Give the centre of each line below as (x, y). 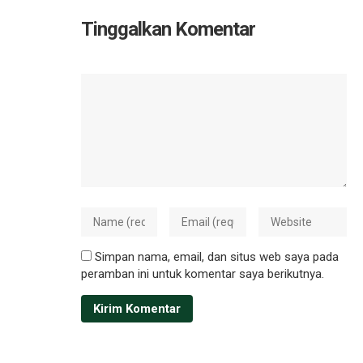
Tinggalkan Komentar (168, 29)
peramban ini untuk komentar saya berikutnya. (203, 273)
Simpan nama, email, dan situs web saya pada (217, 256)
